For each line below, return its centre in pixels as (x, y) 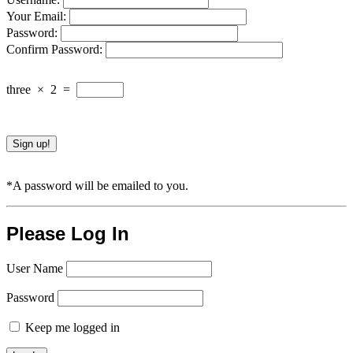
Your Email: (38, 17)
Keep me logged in (71, 327)
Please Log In (68, 233)
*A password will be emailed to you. (97, 186)
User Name (35, 268)
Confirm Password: (56, 50)
